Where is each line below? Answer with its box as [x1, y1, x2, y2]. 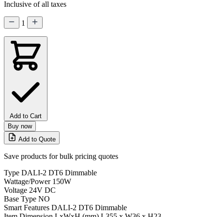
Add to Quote [18, 135, 56, 143]
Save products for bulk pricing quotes [4, 152, 118, 160]
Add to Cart [10, 112, 42, 120]
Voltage [4, 186, 27, 194]
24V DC [29, 186, 56, 194]
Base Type [4, 194, 36, 203]
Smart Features [4, 203, 49, 212]
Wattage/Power [4, 177, 50, 186]
